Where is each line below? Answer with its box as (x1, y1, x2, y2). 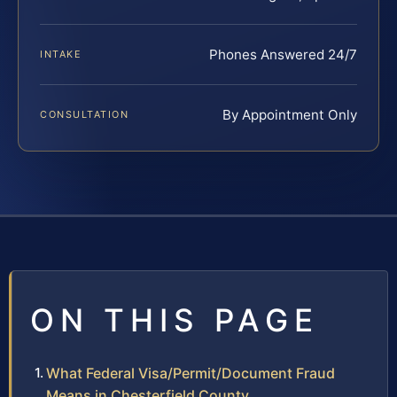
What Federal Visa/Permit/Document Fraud (46, 363, 335, 382)
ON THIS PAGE (30, 300, 319, 339)
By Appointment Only (222, 105, 357, 123)
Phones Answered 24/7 (209, 45, 357, 63)
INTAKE (40, 47, 82, 60)
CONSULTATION (40, 107, 129, 121)
